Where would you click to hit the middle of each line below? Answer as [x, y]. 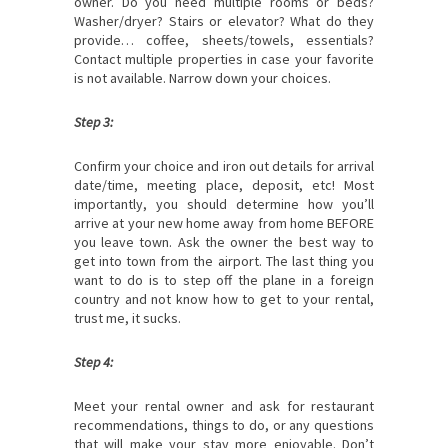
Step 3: [93, 122]
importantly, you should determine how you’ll [224, 204]
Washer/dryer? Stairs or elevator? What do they [224, 21]
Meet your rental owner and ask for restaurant [224, 406]
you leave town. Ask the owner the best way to [224, 242]
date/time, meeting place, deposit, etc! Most [224, 185]
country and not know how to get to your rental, [224, 299]
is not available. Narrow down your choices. [202, 78]
